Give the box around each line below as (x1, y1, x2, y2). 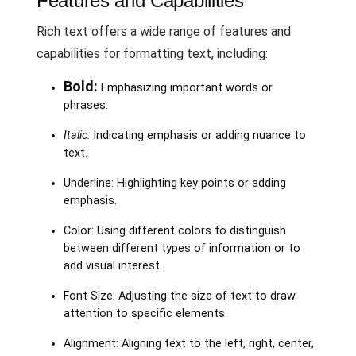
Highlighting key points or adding (113, 176, 286, 190)
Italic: (63, 129, 90, 142)
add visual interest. (63, 259, 162, 273)
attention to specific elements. (63, 307, 227, 320)
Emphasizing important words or (97, 81, 273, 95)
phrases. (63, 99, 108, 112)
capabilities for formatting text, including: (37, 46, 268, 61)
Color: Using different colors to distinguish (63, 224, 286, 238)
